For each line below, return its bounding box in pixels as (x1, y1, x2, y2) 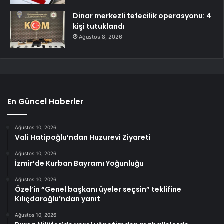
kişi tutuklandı (73, 21, 125, 32)
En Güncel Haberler (7, 96, 83, 107)
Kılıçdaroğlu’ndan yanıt (15, 194, 100, 204)
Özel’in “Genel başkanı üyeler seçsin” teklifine (15, 184, 181, 195)
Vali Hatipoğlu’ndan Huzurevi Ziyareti (15, 132, 151, 143)
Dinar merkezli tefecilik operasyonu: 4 (73, 11, 211, 21)
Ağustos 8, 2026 (79, 33, 122, 41)
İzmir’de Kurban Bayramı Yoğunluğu (15, 158, 144, 169)
